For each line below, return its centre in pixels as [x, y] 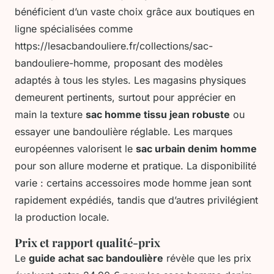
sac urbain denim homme [196, 149]
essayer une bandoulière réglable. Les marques [124, 132]
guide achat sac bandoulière [96, 258]
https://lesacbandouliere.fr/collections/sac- [114, 46]
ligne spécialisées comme [74, 29]
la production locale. [62, 217]
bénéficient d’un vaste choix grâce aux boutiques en [135, 12]
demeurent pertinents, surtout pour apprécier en [125, 98]
